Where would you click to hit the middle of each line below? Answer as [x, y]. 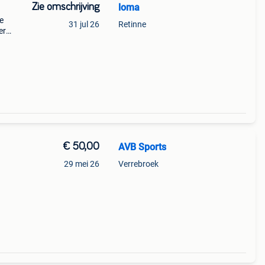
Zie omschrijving [65, 7]
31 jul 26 [84, 24]
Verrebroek [138, 164]
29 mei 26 [81, 164]
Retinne [132, 24]
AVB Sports [142, 147]
